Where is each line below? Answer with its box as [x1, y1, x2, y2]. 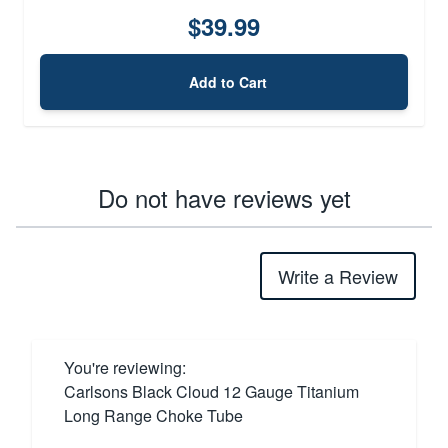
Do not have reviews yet [97, 179, 351, 215]
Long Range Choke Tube [64, 403, 243, 427]
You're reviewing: [64, 355, 186, 379]
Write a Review [278, 262, 398, 289]
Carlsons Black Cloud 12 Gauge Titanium [64, 379, 359, 403]
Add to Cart [189, 71, 267, 92]
